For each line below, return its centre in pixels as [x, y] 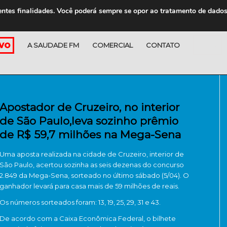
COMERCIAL [112, 45]
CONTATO [163, 45]
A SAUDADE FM [53, 45]
